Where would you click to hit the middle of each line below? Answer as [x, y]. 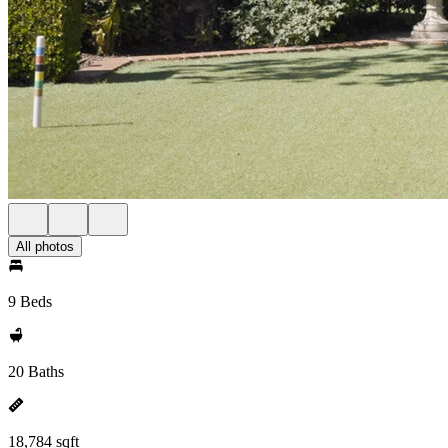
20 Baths [36, 371]
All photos [45, 246]
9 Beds [30, 301]
